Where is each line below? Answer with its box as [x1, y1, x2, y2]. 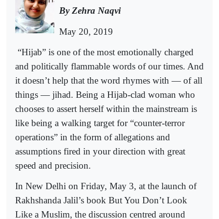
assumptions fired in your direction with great [15, 146, 185, 156]
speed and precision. [15, 160, 91, 171]
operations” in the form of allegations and [15, 131, 170, 142]
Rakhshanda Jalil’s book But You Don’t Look [15, 195, 187, 206]
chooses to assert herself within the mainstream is [15, 103, 197, 114]
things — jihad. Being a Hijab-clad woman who [15, 89, 195, 100]
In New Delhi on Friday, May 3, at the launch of [15, 181, 197, 192]
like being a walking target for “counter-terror [15, 117, 185, 128]
